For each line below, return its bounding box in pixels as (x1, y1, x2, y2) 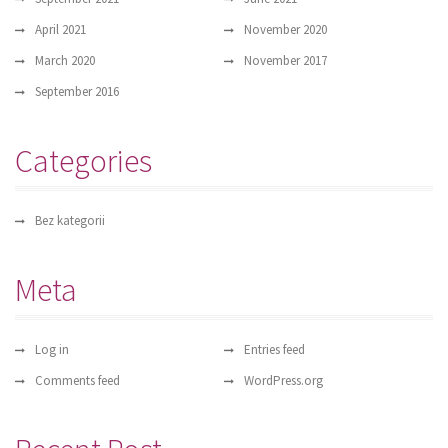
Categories (15, 141, 152, 182)
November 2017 (244, 52, 327, 70)
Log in (35, 341, 69, 359)
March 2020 (35, 52, 95, 70)
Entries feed (244, 341, 305, 359)
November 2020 (244, 21, 327, 39)
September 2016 (35, 83, 119, 101)
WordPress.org (244, 372, 323, 390)
